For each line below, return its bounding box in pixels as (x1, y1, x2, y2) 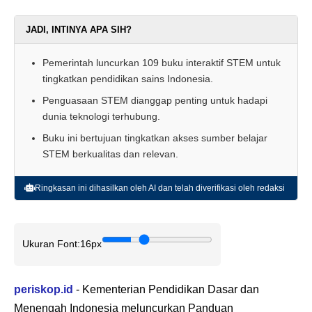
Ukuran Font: (22, 238, 80, 250)
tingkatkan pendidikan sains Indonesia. (42, 72, 213, 84)
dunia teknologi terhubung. (42, 110, 160, 122)
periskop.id (14, 283, 73, 295)
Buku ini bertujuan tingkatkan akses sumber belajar (42, 132, 267, 143)
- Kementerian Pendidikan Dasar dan (73, 283, 259, 295)
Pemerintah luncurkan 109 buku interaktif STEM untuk (42, 56, 281, 68)
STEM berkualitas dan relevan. (42, 148, 178, 159)
